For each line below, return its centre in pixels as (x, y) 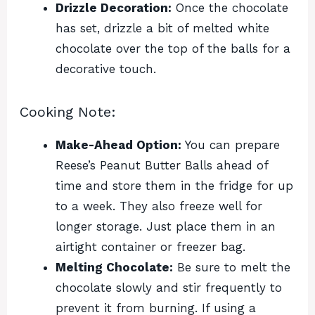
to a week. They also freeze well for (159, 206)
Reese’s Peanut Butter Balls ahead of (162, 166)
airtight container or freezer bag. (150, 247)
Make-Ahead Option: (118, 145)
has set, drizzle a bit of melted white (162, 28)
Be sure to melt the (232, 268)
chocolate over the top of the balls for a (173, 49)
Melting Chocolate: (114, 268)
